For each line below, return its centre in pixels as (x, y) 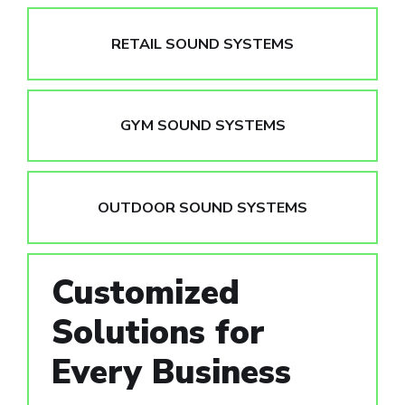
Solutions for (158, 333)
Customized (146, 293)
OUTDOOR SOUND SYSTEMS (202, 207)
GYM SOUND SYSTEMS (202, 126)
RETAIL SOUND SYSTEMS (202, 44)
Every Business (171, 372)
